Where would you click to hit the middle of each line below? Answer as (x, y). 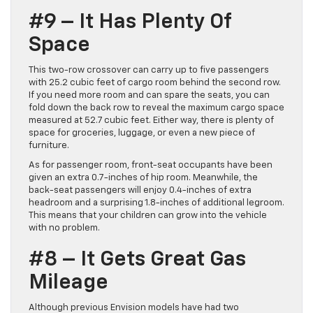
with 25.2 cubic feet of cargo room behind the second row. (155, 82)
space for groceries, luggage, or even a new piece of (142, 133)
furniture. (49, 145)
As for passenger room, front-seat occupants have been (151, 165)
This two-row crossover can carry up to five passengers (149, 70)
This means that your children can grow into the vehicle (148, 215)
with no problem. (64, 228)
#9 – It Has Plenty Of (130, 22)
